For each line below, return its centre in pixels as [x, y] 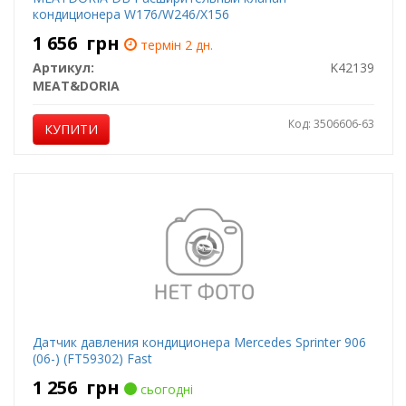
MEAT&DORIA [76, 86]
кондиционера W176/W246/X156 [130, 14]
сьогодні [164, 389]
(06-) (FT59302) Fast [92, 358]
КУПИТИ [71, 129]
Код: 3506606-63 [331, 124]
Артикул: [63, 68]
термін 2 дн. [174, 45]
